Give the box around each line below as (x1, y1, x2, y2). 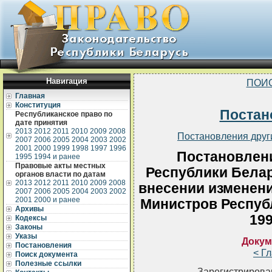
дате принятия (15, 118, 67, 127)
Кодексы (15, 214, 47, 222)
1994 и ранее (34, 152, 80, 161)
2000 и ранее (34, 195, 80, 204)
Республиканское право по (15, 110, 112, 118)
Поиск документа (15, 250, 78, 259)
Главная (15, 92, 45, 100)
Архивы (15, 205, 44, 213)
